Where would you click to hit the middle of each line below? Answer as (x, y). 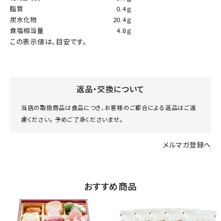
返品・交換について (110, 89)
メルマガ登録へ (187, 144)
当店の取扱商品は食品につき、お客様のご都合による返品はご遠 (109, 107)
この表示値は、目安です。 (48, 41)
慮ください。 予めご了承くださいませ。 (72, 119)
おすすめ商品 (110, 186)
